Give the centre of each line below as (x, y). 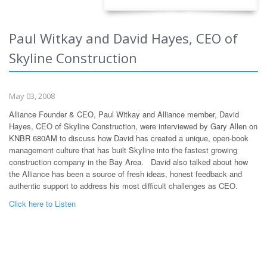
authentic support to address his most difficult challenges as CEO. (123, 186)
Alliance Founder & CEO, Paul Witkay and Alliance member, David (124, 114)
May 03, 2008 (32, 96)
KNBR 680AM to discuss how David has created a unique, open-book (129, 138)
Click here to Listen (42, 204)
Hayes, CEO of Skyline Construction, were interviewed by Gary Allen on (133, 126)
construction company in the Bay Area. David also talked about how (128, 162)
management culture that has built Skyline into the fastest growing (123, 150)
